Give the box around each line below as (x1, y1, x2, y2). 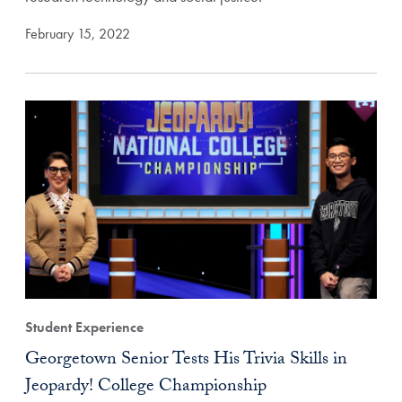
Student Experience (25, 317, 144, 336)
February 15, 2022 (25, 24, 130, 43)
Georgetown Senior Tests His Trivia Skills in (25, 345, 347, 376)
